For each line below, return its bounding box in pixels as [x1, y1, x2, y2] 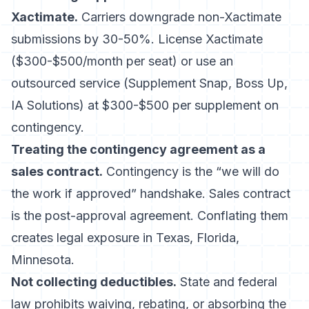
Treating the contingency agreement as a [11, 142, 266, 157]
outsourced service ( [11, 76, 128, 90]
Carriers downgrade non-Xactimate [78, 10, 281, 24]
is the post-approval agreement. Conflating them [11, 208, 288, 223]
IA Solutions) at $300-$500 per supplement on [11, 98, 279, 112]
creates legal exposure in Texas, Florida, [11, 230, 239, 245]
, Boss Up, [228, 76, 288, 90]
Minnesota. [11, 252, 74, 267]
